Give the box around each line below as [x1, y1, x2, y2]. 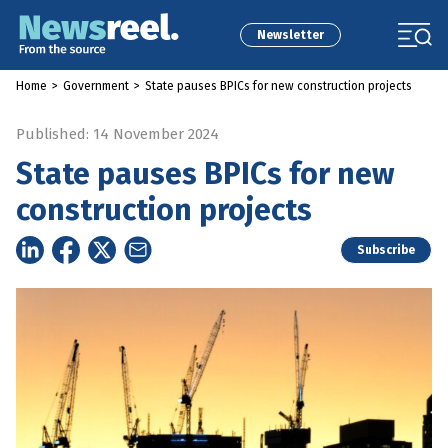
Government [63, 79, 129, 93]
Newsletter [256, 28, 324, 42]
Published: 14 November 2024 [16, 125, 219, 143]
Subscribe [357, 243, 415, 257]
